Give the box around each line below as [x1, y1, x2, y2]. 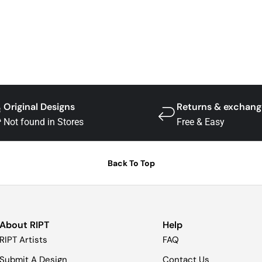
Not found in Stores [4, 116, 84, 128]
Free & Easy [176, 116, 225, 128]
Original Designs [4, 101, 75, 113]
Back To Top [107, 158, 155, 169]
